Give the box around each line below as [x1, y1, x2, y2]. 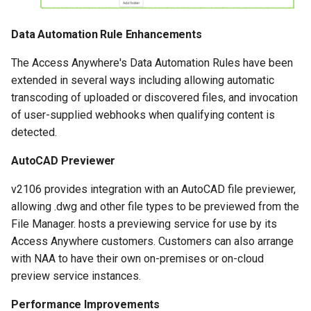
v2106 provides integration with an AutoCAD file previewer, [11, 182, 296, 196]
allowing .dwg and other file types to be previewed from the [11, 199, 299, 213]
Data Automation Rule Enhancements [11, 27, 202, 41]
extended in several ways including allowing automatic [11, 73, 274, 87]
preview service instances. [11, 269, 141, 283]
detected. [11, 125, 57, 139]
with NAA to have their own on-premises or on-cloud [11, 251, 264, 265]
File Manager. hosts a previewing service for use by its [11, 217, 277, 230]
